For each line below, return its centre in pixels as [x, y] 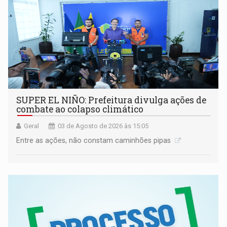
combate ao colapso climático [80, 109]
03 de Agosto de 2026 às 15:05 [103, 126]
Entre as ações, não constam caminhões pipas [95, 140]
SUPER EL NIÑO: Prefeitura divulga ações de [111, 100]
